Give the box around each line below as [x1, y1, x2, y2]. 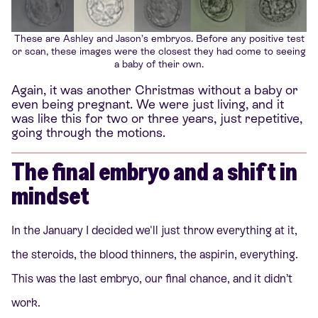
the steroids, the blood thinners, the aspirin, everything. [11, 248, 298, 262]
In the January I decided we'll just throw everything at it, [11, 224, 297, 238]
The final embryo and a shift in [11, 155, 297, 187]
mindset [11, 180, 89, 212]
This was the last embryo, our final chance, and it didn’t [11, 272, 292, 286]
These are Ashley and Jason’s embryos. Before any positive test [13, 32, 305, 44]
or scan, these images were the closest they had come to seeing [12, 45, 306, 57]
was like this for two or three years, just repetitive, [11, 110, 302, 126]
